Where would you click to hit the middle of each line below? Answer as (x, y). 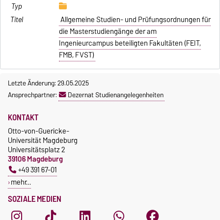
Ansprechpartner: (33, 95)
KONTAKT (23, 117)
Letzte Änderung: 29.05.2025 (48, 83)
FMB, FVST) (77, 55)
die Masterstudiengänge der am (108, 31)
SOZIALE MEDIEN (35, 199)
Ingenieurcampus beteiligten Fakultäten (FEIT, (130, 43)
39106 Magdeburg (35, 159)
